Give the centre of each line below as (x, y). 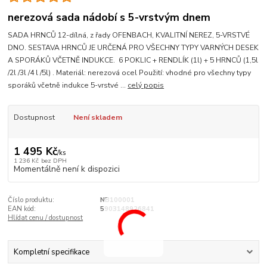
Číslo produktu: (31, 200)
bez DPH (54, 160)
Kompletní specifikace (51, 252)
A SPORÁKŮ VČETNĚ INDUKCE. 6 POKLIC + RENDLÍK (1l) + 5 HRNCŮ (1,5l (133, 60)
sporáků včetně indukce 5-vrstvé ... (68, 86)
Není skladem (97, 118)
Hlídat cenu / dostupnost (46, 218)
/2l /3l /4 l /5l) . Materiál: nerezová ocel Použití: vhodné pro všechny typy (130, 73)
